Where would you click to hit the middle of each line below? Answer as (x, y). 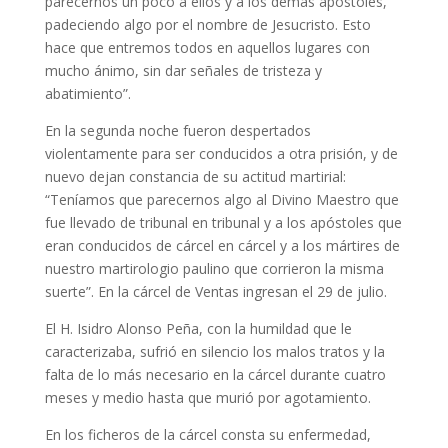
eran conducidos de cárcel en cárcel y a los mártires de (222, 246)
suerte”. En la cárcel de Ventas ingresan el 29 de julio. (215, 292)
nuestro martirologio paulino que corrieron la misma (214, 269)
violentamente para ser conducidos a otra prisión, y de (221, 154)
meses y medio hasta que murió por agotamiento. (207, 398)
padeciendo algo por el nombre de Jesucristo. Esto (207, 25)
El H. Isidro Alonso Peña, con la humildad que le (198, 329)
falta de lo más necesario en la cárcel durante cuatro (215, 375)
